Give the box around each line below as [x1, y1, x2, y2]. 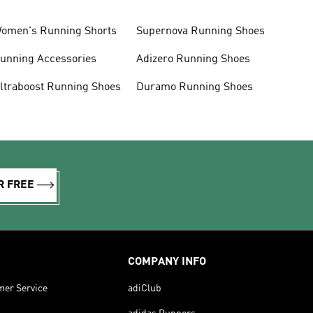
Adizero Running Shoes [136, 54, 250, 65]
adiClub [128, 284, 162, 293]
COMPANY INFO [128, 256, 207, 268]
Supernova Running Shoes [136, 26, 265, 37]
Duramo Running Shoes [136, 82, 253, 93]
